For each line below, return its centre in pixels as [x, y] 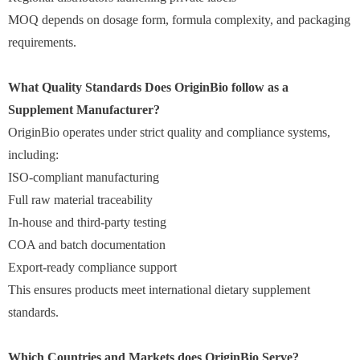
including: [33, 154]
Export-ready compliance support [92, 267]
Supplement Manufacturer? [84, 109]
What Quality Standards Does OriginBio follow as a [148, 87]
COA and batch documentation [87, 244]
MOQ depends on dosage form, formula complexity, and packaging [179, 19]
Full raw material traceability [80, 199]
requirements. [42, 42]
